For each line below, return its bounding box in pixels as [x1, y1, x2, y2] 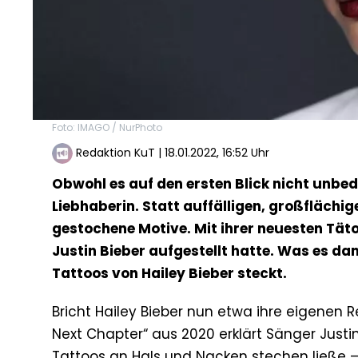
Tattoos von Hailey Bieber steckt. [52, 264, 287, 284]
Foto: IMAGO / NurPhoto [52, 121, 162, 135]
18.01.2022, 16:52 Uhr [165, 145, 269, 161]
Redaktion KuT [76, 145, 155, 161]
